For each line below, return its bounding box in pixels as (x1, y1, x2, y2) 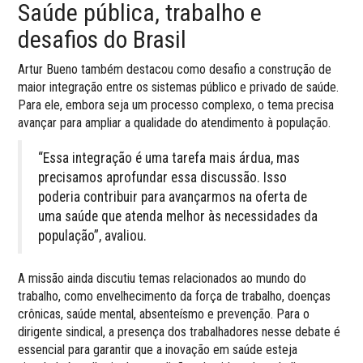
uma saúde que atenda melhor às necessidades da (38, 208, 318, 225)
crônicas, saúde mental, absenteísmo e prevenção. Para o (18, 306, 310, 322)
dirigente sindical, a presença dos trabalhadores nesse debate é (18, 324, 341, 340)
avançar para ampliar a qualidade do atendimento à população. (18, 115, 331, 131)
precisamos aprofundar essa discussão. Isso (38, 169, 288, 186)
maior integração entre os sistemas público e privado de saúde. (18, 79, 340, 96)
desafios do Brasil (18, 25, 187, 54)
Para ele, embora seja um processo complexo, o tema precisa (18, 97, 335, 113)
